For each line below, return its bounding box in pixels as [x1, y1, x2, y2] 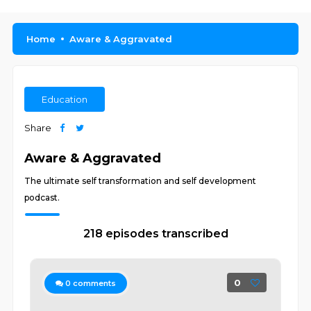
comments [71, 278, 117, 288]
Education [42, 94, 88, 105]
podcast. [24, 192, 60, 203]
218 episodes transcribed [83, 227, 228, 240]
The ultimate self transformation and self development [24, 176, 257, 186]
